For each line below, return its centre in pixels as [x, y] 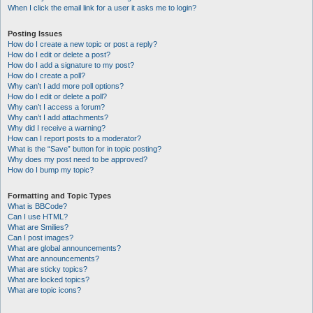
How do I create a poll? [46, 75]
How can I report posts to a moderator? [74, 138]
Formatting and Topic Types [59, 196]
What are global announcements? [64, 248]
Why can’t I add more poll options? [66, 86]
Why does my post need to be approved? [78, 159]
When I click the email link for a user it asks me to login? [102, 8]
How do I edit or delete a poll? [57, 96]
